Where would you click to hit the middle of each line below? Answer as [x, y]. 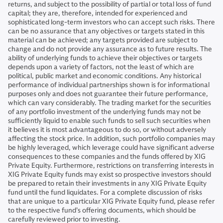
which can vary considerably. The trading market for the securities [110, 103]
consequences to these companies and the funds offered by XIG [107, 157]
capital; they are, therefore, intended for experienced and [98, 13]
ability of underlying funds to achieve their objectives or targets [105, 58]
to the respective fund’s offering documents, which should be [102, 210]
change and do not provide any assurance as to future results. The [110, 49]
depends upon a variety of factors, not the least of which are [101, 67]
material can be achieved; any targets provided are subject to [103, 40]
